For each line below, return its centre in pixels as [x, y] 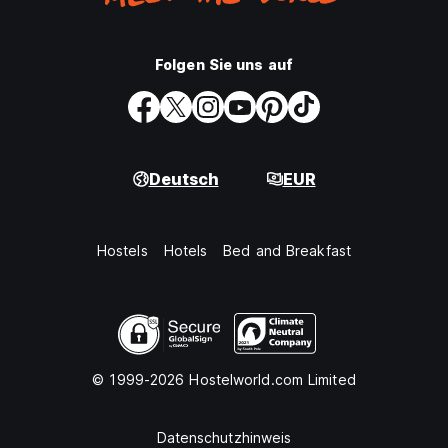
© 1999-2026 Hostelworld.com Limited [224, 379]
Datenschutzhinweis [224, 437]
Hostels [122, 250]
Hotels [185, 250]
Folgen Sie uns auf [224, 64]
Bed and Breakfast [287, 250]
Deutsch [183, 179]
